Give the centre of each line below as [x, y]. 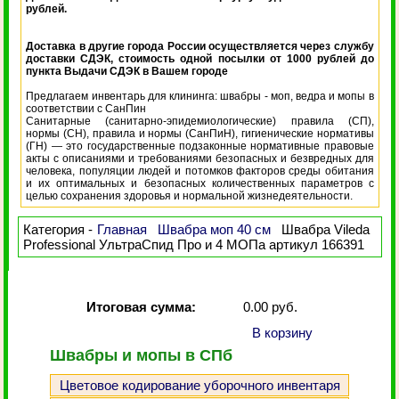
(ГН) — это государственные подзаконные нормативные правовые [200, 146]
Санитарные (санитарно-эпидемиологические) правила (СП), [200, 121]
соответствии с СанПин [86, 109]
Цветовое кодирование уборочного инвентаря [199, 385]
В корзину [282, 333]
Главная [122, 229]
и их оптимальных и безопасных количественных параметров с [200, 183]
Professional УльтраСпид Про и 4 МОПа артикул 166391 [194, 244]
